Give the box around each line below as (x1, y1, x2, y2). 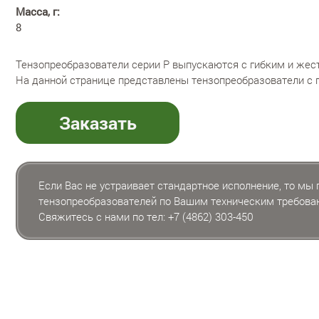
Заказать (58, 110, 137, 135)
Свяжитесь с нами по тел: (38, 209, 168, 224)
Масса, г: (16, 4, 60, 19)
